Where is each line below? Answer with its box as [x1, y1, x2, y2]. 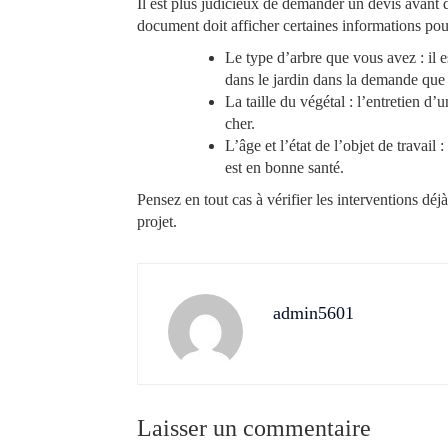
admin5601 [273, 303, 354, 324]
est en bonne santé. [225, 159, 344, 177]
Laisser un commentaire [137, 415, 371, 442]
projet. [137, 213, 177, 231]
